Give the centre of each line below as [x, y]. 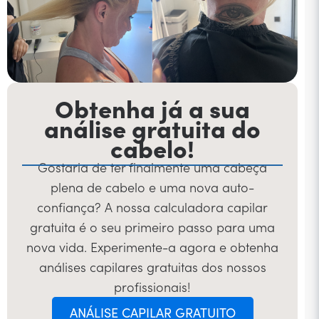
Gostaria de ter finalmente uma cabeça [152, 167]
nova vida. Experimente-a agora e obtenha [152, 247]
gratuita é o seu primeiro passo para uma [152, 227]
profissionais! [152, 287]
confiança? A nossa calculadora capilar [152, 207]
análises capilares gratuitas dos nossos [152, 267]
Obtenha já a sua [152, 108]
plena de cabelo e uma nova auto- [152, 187]
